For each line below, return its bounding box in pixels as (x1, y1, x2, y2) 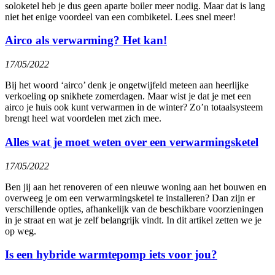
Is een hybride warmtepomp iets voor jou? (5, 248, 217, 261)
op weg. (5, 225, 36, 236)
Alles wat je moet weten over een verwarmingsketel (5, 135, 258, 149)
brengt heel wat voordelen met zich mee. (5, 113, 161, 124)
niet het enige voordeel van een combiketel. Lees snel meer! (5, 11, 236, 22)
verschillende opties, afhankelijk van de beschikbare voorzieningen (5, 203, 263, 214)
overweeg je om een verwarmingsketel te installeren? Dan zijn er (5, 192, 255, 203)
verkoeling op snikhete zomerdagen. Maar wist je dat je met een (5, 91, 251, 102)
